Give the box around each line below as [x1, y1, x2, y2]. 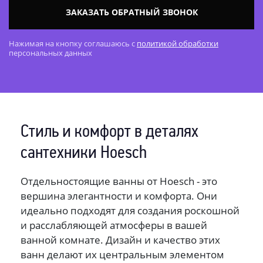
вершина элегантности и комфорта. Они [21, 188, 217, 203]
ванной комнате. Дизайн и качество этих [21, 232, 220, 247]
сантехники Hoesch [21, 144, 147, 163]
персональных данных [9, 47, 92, 58]
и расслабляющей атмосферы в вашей [21, 218, 207, 232]
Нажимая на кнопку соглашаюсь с [9, 38, 137, 49]
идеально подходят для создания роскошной [21, 203, 240, 217]
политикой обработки [137, 38, 218, 49]
